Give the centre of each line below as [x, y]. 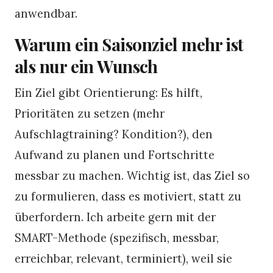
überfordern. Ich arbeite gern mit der [115, 217]
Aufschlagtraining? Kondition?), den [114, 134]
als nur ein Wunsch [86, 66]
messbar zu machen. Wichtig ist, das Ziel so [132, 175]
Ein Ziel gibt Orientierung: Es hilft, [108, 92]
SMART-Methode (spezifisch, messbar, [117, 237]
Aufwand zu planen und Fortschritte [115, 154]
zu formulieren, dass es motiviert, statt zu [128, 196]
